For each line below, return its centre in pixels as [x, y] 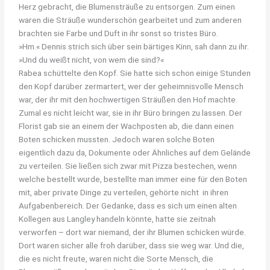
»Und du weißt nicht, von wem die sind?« [92, 59]
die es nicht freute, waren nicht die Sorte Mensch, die [116, 258]
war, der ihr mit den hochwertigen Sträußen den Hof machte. [128, 99]
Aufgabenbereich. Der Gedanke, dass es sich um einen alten [128, 205]
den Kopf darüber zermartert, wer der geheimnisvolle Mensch [131, 86]
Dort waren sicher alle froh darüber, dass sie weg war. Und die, [132, 245]
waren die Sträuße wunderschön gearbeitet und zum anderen [130, 20]
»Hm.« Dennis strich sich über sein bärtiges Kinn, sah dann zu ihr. [134, 46]
